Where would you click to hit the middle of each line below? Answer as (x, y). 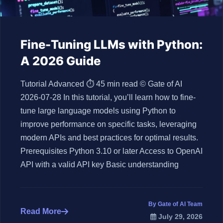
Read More (41, 211)
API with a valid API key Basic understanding (100, 165)
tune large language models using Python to (98, 111)
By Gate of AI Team (175, 204)
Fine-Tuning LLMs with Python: (111, 45)
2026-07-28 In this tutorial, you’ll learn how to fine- (108, 97)
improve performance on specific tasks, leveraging (109, 124)
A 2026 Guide (60, 61)
